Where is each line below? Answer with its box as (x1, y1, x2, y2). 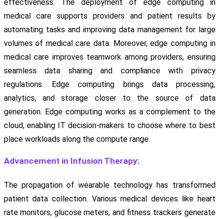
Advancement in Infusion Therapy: (3, 156, 140, 166)
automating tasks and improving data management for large (3, 25, 216, 35)
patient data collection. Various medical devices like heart (3, 194, 216, 204)
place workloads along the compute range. (3, 134, 150, 144)
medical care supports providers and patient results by (3, 11, 216, 21)
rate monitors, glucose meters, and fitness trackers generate (3, 208, 216, 218)
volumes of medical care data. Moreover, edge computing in (3, 39, 216, 48)
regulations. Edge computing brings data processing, (3, 80, 216, 89)
